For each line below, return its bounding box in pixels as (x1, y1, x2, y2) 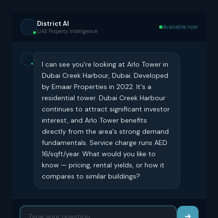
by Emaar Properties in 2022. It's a (42, 82, 151, 91)
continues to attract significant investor (42, 105, 170, 113)
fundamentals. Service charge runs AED (42, 138, 167, 147)
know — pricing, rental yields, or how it (42, 161, 164, 169)
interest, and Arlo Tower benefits (42, 116, 147, 125)
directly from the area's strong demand (42, 127, 169, 136)
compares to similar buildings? (42, 172, 140, 181)
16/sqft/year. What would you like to (42, 149, 156, 158)
